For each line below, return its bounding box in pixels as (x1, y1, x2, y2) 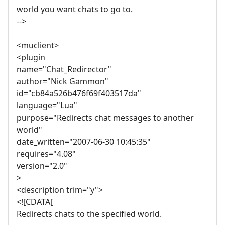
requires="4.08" (17, 148, 76, 160)
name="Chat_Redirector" (17, 64, 111, 75)
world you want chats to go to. (17, 4, 133, 15)
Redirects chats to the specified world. (17, 208, 162, 220)
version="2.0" (17, 160, 67, 172)
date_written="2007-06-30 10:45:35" (17, 136, 151, 148)
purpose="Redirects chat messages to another (17, 112, 194, 124)
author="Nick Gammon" (17, 76, 108, 87)
